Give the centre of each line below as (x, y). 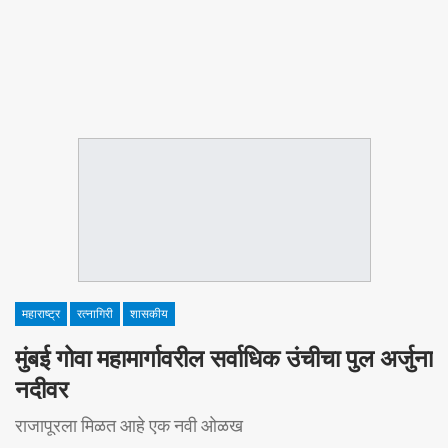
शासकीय (149, 314)
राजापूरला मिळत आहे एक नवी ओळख (129, 425)
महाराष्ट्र (41, 314)
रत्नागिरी (95, 314)
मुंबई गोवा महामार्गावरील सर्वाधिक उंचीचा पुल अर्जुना (224, 359)
